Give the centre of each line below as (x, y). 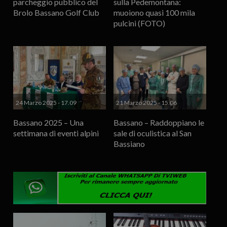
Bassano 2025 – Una (48, 123)
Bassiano (129, 144)
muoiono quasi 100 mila (155, 13)
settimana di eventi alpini (56, 133)
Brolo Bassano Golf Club (56, 13)
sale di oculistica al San (153, 133)
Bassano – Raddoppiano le (159, 123)
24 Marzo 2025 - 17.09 (46, 103)
